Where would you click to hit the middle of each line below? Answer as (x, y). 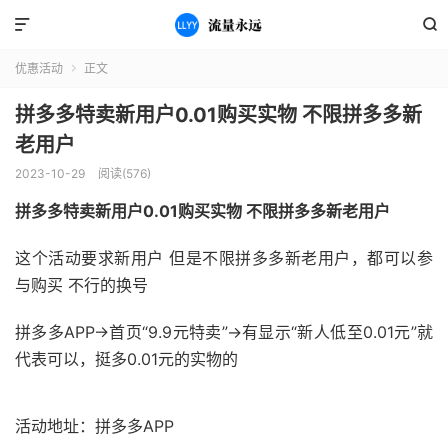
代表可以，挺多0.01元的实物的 (126, 359)
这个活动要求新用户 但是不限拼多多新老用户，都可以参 (224, 258)
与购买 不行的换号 (81, 285)
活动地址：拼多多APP (94, 426)
